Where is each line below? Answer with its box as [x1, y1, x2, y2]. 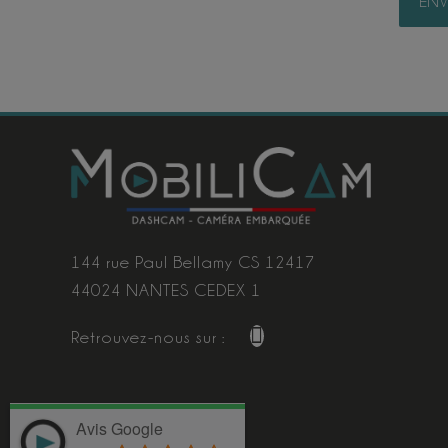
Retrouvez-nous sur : [70, 328, 230, 347]
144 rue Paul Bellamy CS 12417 [70, 253, 315, 272]
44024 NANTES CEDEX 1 [70, 281, 261, 300]
